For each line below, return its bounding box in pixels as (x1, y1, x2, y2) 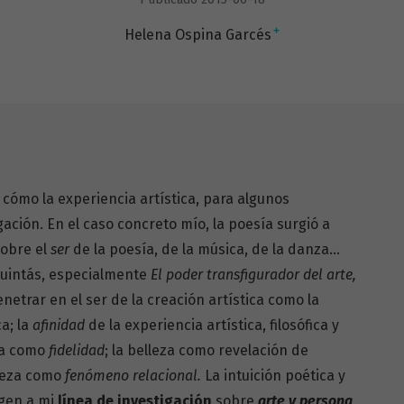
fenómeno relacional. (65, 366, 205, 384)
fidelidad (49, 341, 105, 359)
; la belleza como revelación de (105, 341, 308, 359)
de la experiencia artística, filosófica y (88, 316, 339, 334)
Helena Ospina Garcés (124, 25, 271, 43)
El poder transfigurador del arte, (151, 265, 356, 283)
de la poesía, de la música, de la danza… (73, 240, 340, 258)
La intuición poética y (205, 366, 345, 384)
